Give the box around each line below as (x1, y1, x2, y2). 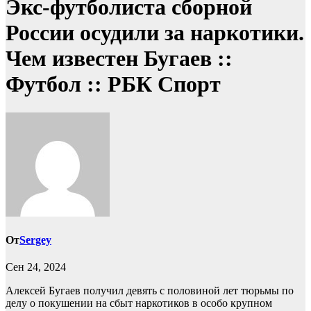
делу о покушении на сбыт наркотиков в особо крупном (6, 297, 272, 310)
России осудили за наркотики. (6, 20, 304, 46)
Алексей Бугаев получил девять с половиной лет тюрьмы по (6, 285, 294, 297)
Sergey (19, 234, 51, 246)
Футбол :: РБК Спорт (6, 72, 221, 97)
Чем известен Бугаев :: (6, 46, 233, 72)
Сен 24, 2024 (6, 261, 66, 274)
